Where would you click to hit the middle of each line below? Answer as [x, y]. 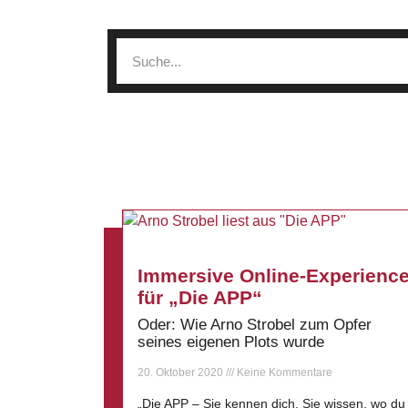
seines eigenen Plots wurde [231, 342]
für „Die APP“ [200, 297]
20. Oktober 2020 [182, 372]
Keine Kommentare [283, 372]
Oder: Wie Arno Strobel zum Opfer [255, 325]
